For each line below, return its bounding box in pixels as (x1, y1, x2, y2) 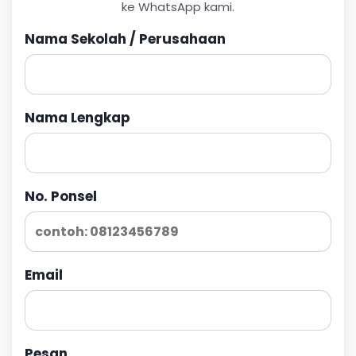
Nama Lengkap (25, 107, 130, 127)
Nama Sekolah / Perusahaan (25, 29, 226, 48)
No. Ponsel (25, 186, 97, 206)
